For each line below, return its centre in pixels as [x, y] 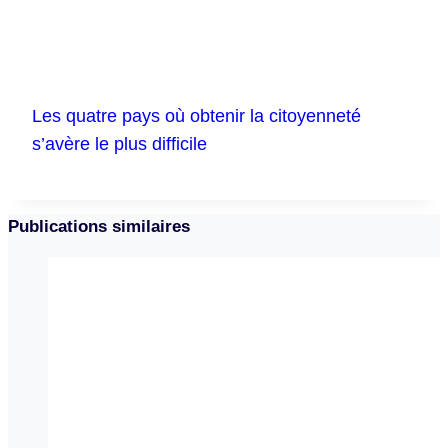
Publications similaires [99, 227]
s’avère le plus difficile [119, 143]
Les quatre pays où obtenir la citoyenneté [196, 115]
